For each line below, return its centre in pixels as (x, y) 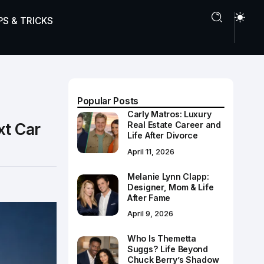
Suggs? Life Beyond (168, 249)
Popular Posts (108, 101)
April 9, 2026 (150, 214)
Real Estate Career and (174, 125)
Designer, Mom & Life (171, 187)
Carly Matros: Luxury (169, 114)
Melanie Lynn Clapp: (168, 176)
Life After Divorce (163, 136)
